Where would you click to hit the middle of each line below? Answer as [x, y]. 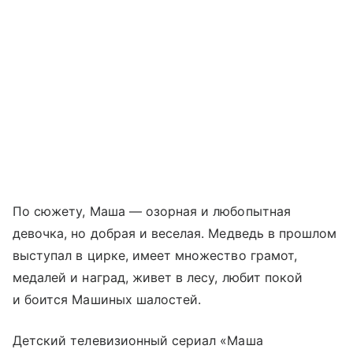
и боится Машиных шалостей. [107, 299]
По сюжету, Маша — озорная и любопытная [152, 211]
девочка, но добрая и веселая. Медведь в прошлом [175, 233]
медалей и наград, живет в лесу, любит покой [158, 277]
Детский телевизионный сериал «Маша [138, 340]
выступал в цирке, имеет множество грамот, [155, 255]
